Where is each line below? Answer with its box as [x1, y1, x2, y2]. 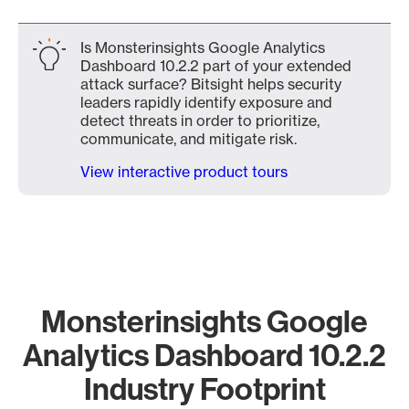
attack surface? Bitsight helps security [80, 75, 341, 93]
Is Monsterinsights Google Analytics [80, 38, 325, 57]
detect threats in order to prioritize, [80, 111, 320, 130]
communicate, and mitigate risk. [80, 130, 297, 148]
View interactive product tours [80, 163, 288, 181]
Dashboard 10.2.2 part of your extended [80, 57, 351, 75]
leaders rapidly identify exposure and [80, 93, 332, 111]
